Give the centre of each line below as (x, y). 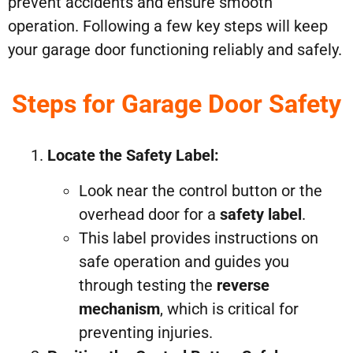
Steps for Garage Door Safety (176, 104)
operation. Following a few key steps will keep (168, 26)
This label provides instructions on (199, 238)
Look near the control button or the (201, 190)
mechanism (119, 308)
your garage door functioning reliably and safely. (175, 50)
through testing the (148, 285)
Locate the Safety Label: (133, 156)
